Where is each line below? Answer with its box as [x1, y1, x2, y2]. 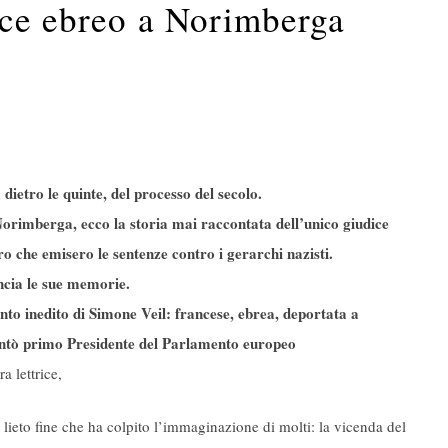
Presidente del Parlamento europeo [67, 332, 296, 355]
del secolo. [195, 182, 262, 205]
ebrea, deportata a [238, 302, 359, 325]
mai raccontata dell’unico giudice [172, 212, 389, 235]
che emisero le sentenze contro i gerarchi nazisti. [16, 242, 333, 265]
